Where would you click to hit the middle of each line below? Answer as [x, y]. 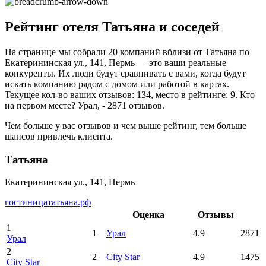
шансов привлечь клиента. [59, 136]
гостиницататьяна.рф [48, 202]
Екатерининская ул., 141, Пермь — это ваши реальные [115, 62]
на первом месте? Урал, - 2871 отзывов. [85, 105]
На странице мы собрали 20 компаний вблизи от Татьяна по [127, 52]
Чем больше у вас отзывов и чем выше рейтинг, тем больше [126, 125]
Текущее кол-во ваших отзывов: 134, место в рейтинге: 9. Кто [130, 94]
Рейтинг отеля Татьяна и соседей [112, 26]
